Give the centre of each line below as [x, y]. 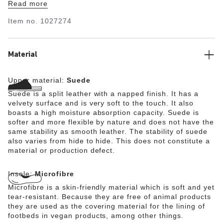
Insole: [21, 174]
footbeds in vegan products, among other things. [96, 216]
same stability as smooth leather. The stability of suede [108, 131]
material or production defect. [62, 150]
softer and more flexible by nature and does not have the [111, 122]
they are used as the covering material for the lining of [107, 206]
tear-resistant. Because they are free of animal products [110, 197]
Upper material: [37, 80]
